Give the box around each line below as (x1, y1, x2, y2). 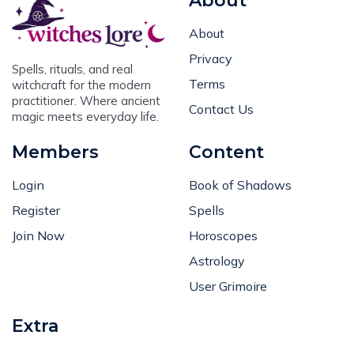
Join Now (12, 228, 65, 244)
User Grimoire (189, 278, 267, 295)
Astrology (189, 253, 245, 269)
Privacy (189, 51, 232, 67)
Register (12, 202, 60, 219)
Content (189, 141, 264, 164)
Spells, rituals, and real (12, 62, 133, 77)
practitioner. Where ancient (12, 93, 160, 109)
